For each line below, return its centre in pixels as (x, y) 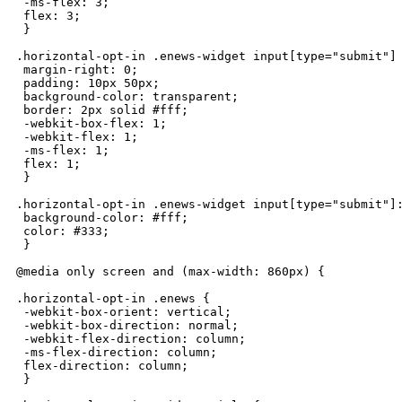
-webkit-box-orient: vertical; (124, 311)
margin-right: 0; (77, 69)
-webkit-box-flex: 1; (92, 123)
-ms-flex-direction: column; (117, 352)
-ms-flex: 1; (63, 150)
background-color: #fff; (102, 217)
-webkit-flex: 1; (77, 136)
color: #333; (63, 231)
